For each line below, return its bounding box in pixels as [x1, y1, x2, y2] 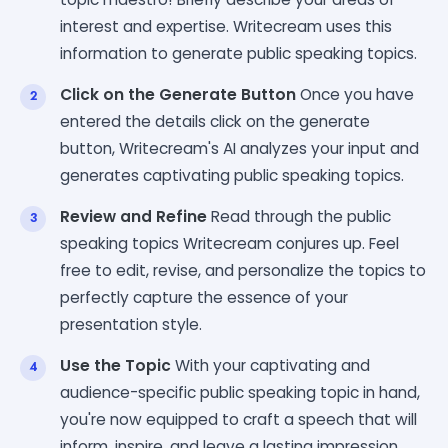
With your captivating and [171, 354, 370, 376]
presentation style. [60, 313, 202, 335]
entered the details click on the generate [60, 110, 370, 132]
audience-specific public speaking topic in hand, [60, 381, 420, 403]
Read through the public [207, 205, 391, 227]
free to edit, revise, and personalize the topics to [60, 259, 426, 281]
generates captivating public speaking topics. [60, 164, 404, 186]
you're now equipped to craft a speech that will [60, 408, 417, 430]
